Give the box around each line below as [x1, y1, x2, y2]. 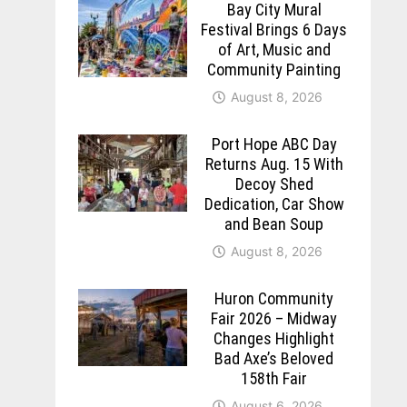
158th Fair [241, 368, 308, 388]
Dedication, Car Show [203, 194, 344, 213]
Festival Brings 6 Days [201, 19, 348, 39]
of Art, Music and [217, 39, 331, 59]
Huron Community [214, 288, 334, 308]
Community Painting [207, 59, 342, 79]
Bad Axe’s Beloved [214, 348, 334, 368]
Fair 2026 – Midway [211, 308, 338, 328]
